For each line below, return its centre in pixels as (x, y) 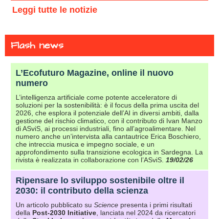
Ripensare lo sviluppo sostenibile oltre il (100, 181)
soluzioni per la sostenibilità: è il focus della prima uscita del (107, 105)
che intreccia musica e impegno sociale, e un (85, 144)
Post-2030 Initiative (64, 213)
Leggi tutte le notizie (55, 10)
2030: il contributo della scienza (82, 191)
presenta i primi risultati (155, 205)
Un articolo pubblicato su (55, 205)
